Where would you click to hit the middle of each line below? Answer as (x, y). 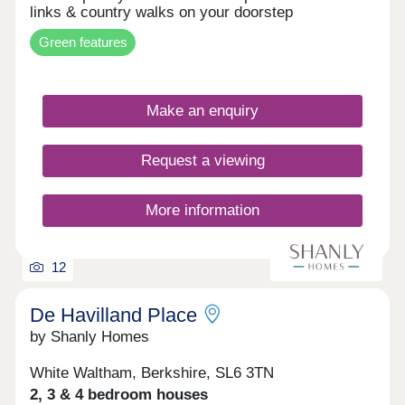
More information (202, 211)
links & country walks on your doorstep (162, 13)
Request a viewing (202, 161)
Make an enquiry (202, 110)
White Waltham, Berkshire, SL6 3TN (152, 373)
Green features (83, 42)
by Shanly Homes (90, 336)
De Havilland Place (114, 315)
